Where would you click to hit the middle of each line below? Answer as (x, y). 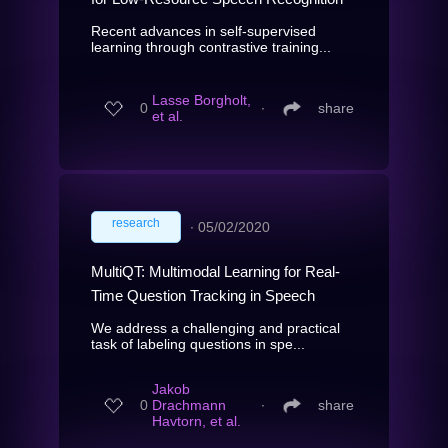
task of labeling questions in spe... (198, 343)
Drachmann (189, 405)
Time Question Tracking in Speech (203, 295)
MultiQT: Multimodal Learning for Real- (215, 271)
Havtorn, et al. (196, 421)
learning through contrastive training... (211, 46)
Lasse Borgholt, (201, 100)
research (136, 222)
